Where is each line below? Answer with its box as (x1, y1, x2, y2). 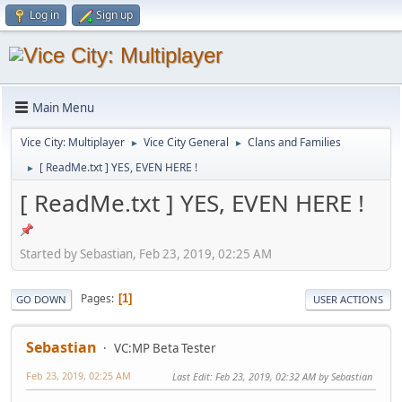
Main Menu (32, 99, 94, 116)
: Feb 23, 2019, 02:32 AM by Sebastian (210, 369, 372, 383)
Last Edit (172, 369, 210, 383)
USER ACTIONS (313, 292, 383, 306)
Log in (30, 7, 59, 22)
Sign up (96, 7, 133, 22)
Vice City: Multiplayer (21, 135, 125, 150)
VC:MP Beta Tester (114, 339, 216, 356)
